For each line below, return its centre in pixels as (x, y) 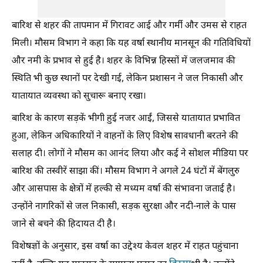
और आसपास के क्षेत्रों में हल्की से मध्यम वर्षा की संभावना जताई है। (124, 189)
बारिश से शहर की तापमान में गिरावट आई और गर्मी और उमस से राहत (129, 26)
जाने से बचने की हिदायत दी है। (64, 224)
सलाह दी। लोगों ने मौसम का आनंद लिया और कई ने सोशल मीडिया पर (130, 154)
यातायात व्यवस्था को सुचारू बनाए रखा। (79, 96)
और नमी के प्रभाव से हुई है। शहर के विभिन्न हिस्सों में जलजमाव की (124, 61)
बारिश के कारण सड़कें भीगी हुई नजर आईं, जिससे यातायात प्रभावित (126, 119)
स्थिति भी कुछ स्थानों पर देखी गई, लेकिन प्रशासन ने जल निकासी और (127, 79)
